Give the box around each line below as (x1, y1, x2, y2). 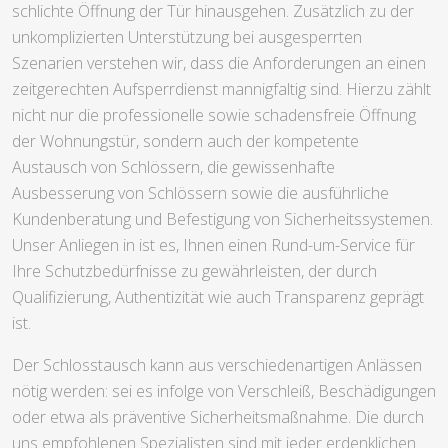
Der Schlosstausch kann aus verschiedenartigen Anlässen (12, 354, 422, 377)
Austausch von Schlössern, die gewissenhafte (12, 156, 335, 179)
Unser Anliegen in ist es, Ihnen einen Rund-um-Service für (12, 234, 415, 257)
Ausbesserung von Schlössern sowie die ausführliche (12, 182, 389, 205)
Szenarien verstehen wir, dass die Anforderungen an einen (12, 52, 426, 75)
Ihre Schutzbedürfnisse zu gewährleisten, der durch (12, 260, 377, 283)
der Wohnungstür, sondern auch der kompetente (12, 130, 359, 153)
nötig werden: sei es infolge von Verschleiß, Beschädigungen (12, 380, 436, 403)
